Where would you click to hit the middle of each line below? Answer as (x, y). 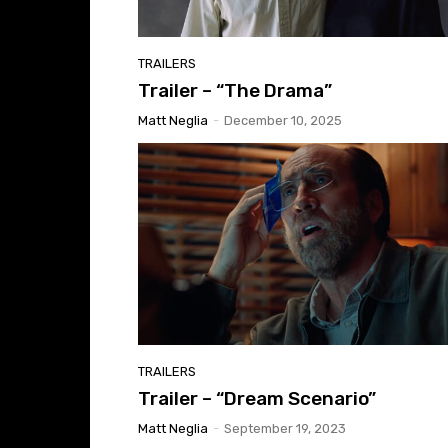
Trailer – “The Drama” (235, 90)
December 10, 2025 (283, 120)
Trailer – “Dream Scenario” (257, 398)
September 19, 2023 (285, 428)
